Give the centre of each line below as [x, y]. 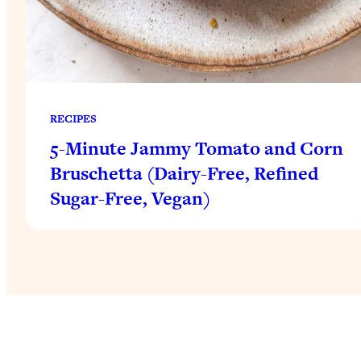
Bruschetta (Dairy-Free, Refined [184, 173]
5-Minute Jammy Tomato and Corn [197, 148]
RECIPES [73, 118]
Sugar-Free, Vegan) [130, 198]
